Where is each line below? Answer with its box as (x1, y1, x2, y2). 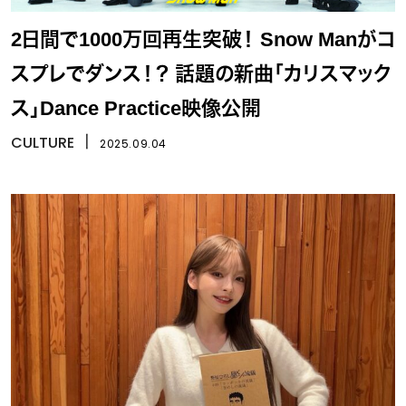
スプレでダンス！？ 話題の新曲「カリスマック (11, 62, 391, 85)
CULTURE (11, 131, 74, 153)
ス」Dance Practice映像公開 (11, 96, 261, 120)
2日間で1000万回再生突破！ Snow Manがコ (11, 27, 395, 51)
